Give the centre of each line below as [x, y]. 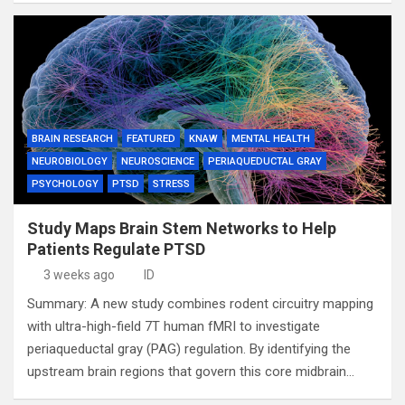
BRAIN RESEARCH [72, 139]
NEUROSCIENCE [158, 161]
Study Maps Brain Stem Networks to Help [182, 228]
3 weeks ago [79, 275]
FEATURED [151, 139]
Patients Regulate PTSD [116, 249]
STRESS [171, 184]
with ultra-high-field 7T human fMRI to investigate [174, 326]
